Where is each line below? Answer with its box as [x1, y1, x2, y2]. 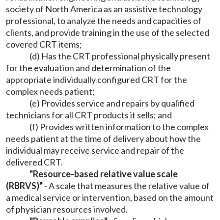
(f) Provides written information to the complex [29, 121, 209, 132]
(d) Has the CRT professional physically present [29, 51, 210, 61]
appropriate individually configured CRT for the [6, 74, 187, 85]
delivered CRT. [6, 157, 62, 167]
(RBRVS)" [6, 180, 43, 191]
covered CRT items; [6, 39, 82, 50]
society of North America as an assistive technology [6, 3, 202, 14]
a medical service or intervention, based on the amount [6, 192, 214, 203]
